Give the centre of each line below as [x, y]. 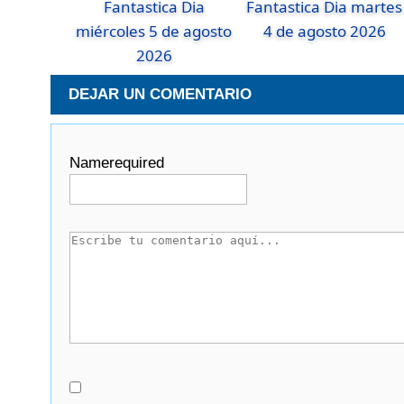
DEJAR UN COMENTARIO [161, 94]
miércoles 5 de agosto [154, 32]
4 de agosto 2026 [324, 32]
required [137, 162]
